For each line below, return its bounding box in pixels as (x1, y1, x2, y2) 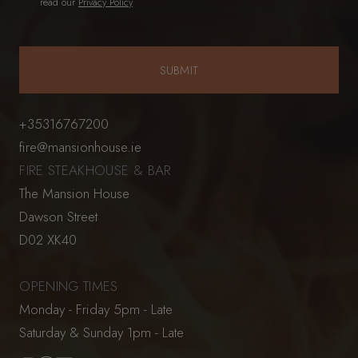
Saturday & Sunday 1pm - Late (19, 322, 185, 342)
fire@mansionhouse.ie (19, 137, 142, 157)
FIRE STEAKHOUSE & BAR (19, 160, 172, 180)
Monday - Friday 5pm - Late (19, 299, 173, 319)
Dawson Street (19, 206, 98, 226)
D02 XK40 (19, 229, 78, 249)
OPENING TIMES (19, 276, 118, 296)
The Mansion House (19, 183, 130, 203)
